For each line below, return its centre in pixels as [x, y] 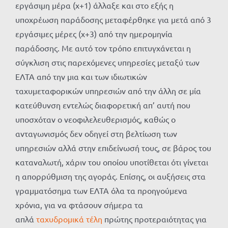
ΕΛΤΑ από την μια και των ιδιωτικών [81, 77]
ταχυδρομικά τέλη [69, 219]
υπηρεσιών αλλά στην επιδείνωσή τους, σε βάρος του [113, 148]
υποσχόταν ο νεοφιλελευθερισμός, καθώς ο [95, 119]
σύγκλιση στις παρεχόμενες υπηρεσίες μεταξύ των [107, 62]
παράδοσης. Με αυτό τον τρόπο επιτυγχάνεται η [103, 48]
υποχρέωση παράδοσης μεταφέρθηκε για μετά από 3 [113, 20]
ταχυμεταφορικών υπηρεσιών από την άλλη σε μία [108, 91]
